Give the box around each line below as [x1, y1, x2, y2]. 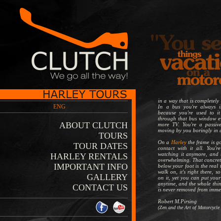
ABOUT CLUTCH [59, 120, 128, 130]
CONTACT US [73, 183, 128, 192]
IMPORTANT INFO [54, 162, 128, 172]
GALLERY [87, 172, 128, 182]
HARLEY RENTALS [50, 151, 128, 161]
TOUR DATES [74, 141, 128, 151]
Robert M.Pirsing [158, 198, 197, 204]
